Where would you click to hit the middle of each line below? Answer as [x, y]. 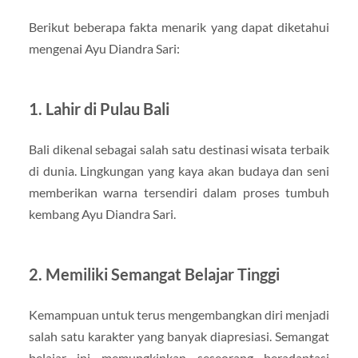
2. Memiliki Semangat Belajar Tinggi [154, 274]
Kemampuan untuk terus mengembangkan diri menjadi [179, 315]
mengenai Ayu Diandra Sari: [104, 49]
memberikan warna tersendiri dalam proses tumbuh [179, 193]
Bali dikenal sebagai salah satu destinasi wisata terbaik [179, 149]
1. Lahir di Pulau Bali [99, 109]
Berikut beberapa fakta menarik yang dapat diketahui [179, 27]
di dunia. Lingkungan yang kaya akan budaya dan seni [179, 171]
